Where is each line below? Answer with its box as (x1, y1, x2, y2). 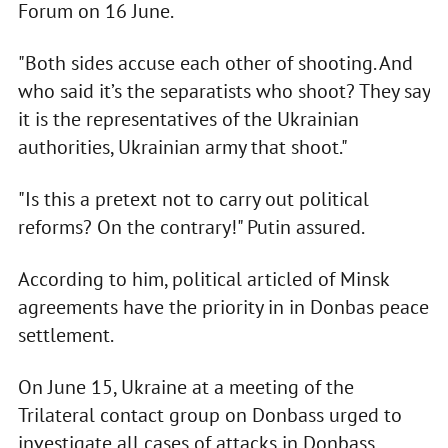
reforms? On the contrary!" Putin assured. (17, 214, 365, 241)
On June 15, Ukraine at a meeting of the (17, 374, 354, 401)
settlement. (17, 322, 114, 349)
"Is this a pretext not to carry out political (17, 186, 369, 213)
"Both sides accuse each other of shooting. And (17, 50, 413, 77)
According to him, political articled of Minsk (17, 266, 389, 293)
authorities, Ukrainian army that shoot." (17, 134, 348, 161)
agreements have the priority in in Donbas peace (17, 294, 429, 321)
